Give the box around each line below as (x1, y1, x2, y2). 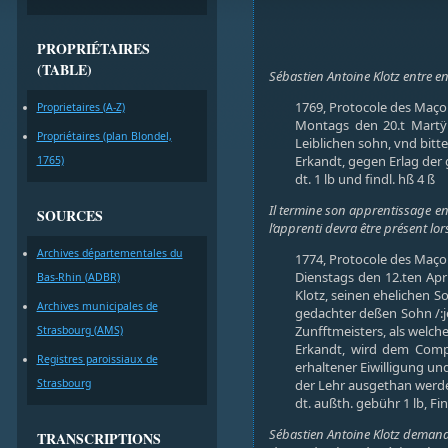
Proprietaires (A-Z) (36, 100, 125, 114)
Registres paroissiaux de (36, 352, 158, 366)
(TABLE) (36, 59, 92, 80)
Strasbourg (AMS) (36, 323, 123, 337)
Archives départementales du (36, 246, 183, 260)
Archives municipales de (36, 299, 158, 313)
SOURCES (36, 205, 103, 226)
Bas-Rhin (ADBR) (36, 270, 120, 284)
